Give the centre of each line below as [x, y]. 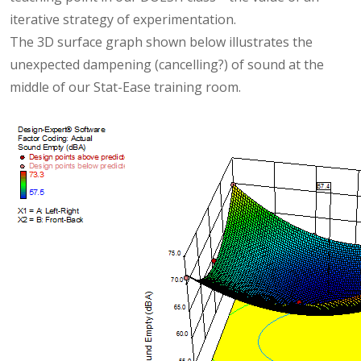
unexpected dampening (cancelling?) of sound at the [167, 64]
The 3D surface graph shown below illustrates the [161, 41]
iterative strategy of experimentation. [123, 19]
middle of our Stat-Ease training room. [125, 87]
